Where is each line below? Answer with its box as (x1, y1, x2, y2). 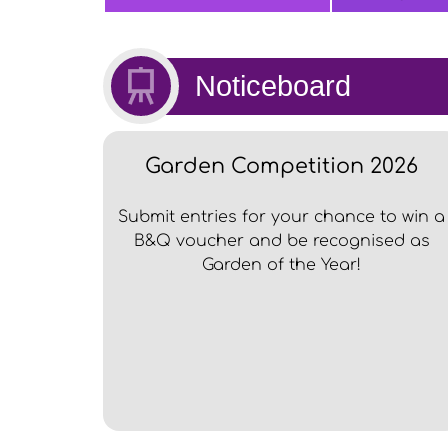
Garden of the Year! (202, 256, 362, 275)
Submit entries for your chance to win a (118, 208, 446, 227)
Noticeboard (194, 70, 351, 103)
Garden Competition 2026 (145, 155, 419, 179)
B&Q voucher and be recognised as (133, 232, 430, 251)
